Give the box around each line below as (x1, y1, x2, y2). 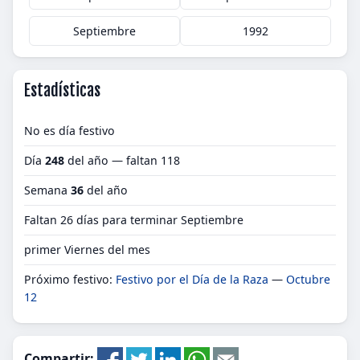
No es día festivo (24, 123, 115, 138)
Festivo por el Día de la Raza (116, 272, 268, 287)
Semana (24, 182, 71, 198)
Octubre (286, 272, 330, 287)
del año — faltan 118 (64, 153, 180, 168)
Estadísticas (24, 80, 100, 100)
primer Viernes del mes (24, 242, 150, 257)
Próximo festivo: (24, 272, 116, 287)
